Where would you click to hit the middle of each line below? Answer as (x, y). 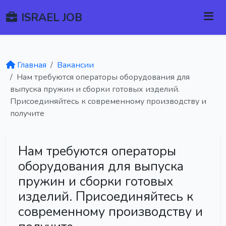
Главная (32, 65)
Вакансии (75, 65)
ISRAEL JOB (52, 17)
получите (27, 114)
